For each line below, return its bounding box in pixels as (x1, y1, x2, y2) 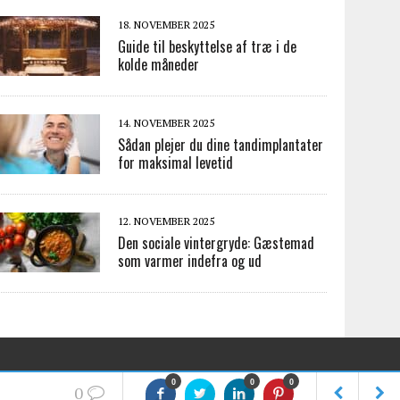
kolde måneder (118, 54, 200, 75)
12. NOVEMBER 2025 (118, 214, 215, 228)
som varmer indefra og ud (118, 250, 262, 271)
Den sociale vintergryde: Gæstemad (118, 232, 315, 254)
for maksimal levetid (118, 152, 234, 173)
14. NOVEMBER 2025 (118, 116, 215, 129)
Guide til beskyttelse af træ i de (118, 36, 297, 57)
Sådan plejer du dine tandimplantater (118, 134, 324, 155)
